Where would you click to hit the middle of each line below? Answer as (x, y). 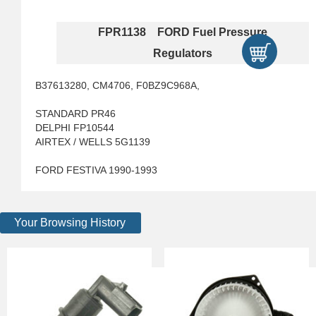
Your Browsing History (70, 223)
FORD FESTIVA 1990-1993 (96, 170)
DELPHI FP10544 (75, 128)
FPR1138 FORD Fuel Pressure (183, 32)
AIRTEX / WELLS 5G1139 (93, 142)
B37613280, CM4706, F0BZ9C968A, (117, 85)
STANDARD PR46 (75, 114)
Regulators (183, 53)
